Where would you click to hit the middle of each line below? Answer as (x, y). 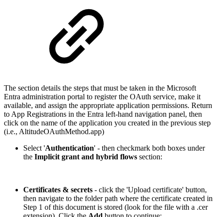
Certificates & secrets (58, 190)
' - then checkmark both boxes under (149, 148)
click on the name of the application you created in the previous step (107, 123)
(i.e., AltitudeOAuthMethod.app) (54, 132)
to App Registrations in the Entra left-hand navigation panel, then (103, 114)
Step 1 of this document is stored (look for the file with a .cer (116, 207)
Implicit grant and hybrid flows (86, 157)
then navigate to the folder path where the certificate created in (118, 199)
